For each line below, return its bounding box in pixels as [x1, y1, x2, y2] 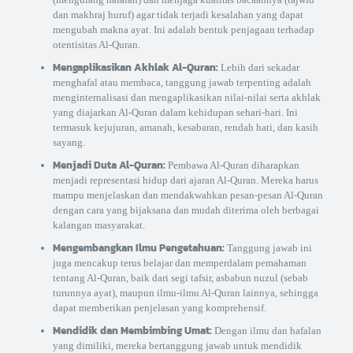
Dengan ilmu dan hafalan [211, 325, 321, 337]
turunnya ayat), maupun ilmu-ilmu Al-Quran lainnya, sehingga [52, 287, 318, 299]
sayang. [52, 136, 85, 149]
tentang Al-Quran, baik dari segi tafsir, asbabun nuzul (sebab [52, 272, 308, 284]
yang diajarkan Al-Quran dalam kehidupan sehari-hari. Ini [52, 106, 298, 119]
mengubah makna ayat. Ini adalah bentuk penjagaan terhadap [52, 24, 314, 36]
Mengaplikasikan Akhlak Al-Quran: [52, 60, 218, 76]
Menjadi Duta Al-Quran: [52, 158, 165, 173]
